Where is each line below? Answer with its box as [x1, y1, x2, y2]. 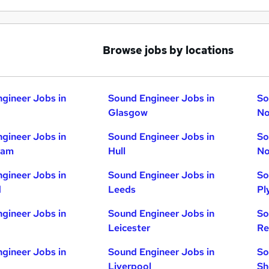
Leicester [108, 222, 151, 235]
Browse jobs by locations [103, 43, 234, 58]
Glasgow [108, 106, 148, 119]
